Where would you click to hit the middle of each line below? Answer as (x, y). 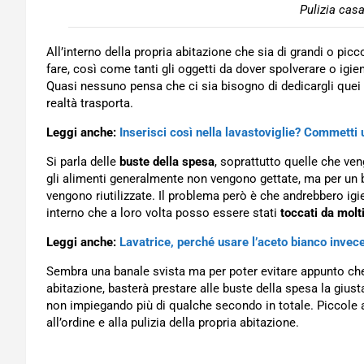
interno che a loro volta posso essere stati (163, 213)
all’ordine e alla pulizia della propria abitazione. (173, 323)
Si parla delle (83, 162)
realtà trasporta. (90, 103)
